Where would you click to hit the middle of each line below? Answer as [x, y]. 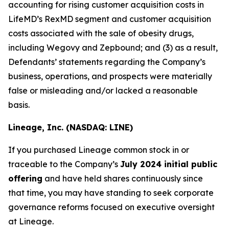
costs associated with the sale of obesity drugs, [101, 33]
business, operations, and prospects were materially [110, 76]
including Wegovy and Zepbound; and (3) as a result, [113, 48]
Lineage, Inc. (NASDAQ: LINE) [71, 127]
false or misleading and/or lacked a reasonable [103, 90]
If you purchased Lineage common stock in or [99, 150]
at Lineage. [31, 221]
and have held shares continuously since [123, 178]
